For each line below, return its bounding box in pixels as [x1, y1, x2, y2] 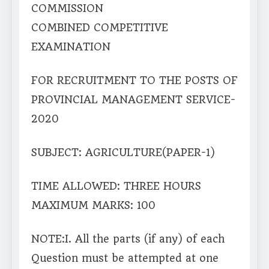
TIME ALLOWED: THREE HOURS [31, 180, 201, 193]
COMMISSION [31, 2, 103, 15]
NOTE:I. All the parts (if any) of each [31, 233, 225, 246]
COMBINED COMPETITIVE [31, 22, 168, 34]
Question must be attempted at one [31, 252, 219, 265]
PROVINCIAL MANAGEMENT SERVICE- [31, 94, 235, 106]
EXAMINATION [31, 41, 110, 53]
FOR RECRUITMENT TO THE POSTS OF [31, 74, 238, 87]
